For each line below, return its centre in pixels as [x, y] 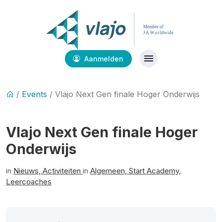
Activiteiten [63, 171]
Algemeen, [110, 171]
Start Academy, [155, 171]
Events [34, 94]
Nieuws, [28, 171]
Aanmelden [103, 58]
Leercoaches [29, 182]
